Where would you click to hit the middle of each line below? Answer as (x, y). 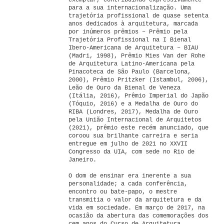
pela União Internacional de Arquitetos (135, 120)
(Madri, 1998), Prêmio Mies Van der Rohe (137, 56)
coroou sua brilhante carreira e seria (133, 136)
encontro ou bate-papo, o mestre (123, 192)
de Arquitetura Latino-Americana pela (131, 64)
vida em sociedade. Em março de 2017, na (137, 208)
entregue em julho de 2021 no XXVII (128, 144)
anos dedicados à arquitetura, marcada (133, 24)
